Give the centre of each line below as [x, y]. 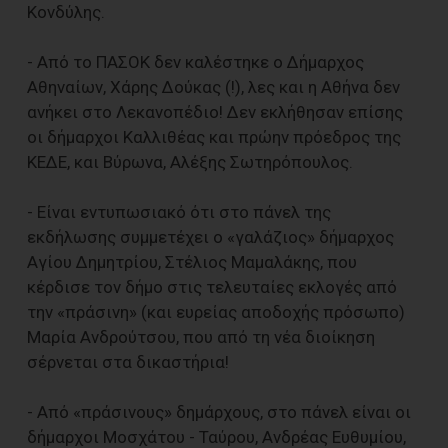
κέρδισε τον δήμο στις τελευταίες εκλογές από [212, 286]
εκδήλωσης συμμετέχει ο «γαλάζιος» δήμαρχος [210, 236]
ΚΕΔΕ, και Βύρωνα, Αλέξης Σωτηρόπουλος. [190, 161]
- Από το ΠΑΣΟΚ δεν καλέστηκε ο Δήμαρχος [195, 61]
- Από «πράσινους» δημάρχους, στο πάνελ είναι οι [219, 411]
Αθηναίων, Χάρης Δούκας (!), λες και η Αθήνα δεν [213, 86]
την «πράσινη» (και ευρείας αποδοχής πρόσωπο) [216, 311]
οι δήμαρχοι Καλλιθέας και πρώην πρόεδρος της [214, 136]
